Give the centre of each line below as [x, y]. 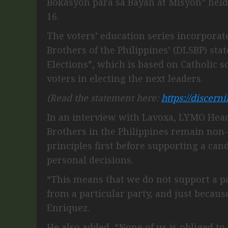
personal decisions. [90, 160]
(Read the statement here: [104, 97]
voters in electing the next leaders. [125, 78]
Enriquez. [68, 207]
